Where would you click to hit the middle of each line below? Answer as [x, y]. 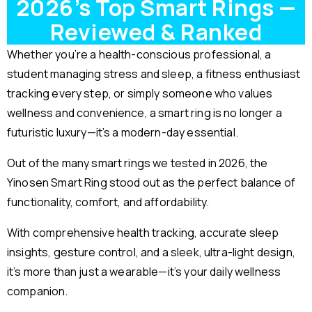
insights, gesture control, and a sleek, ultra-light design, [151, 252]
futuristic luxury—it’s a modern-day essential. [123, 133]
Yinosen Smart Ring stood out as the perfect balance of [151, 183]
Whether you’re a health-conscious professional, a [139, 55]
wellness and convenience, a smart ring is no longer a [145, 113]
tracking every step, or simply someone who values [140, 94]
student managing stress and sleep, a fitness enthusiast [154, 74]
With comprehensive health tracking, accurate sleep [143, 233]
